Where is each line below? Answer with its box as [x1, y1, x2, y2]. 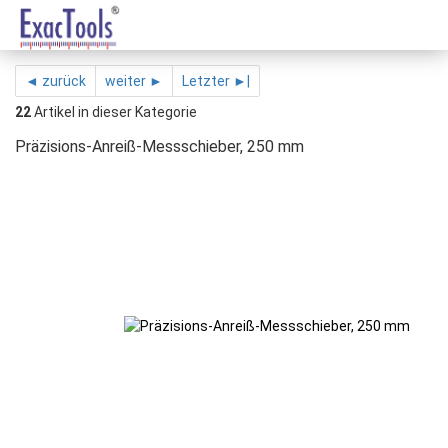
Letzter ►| [182, 73, 250, 89]
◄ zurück [25, 73, 86, 89]
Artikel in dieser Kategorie [31, 104, 197, 120]
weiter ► [105, 73, 163, 89]
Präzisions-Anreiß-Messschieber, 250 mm [15, 137, 304, 156]
